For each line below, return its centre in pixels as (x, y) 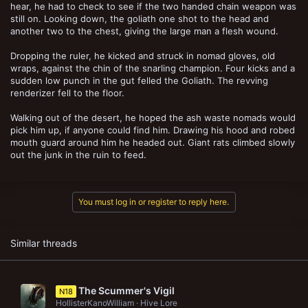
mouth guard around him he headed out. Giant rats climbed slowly (153, 142)
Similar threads (44, 243)
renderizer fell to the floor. (67, 92)
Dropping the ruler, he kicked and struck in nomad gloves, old (143, 55)
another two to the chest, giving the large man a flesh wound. (144, 31)
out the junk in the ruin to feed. (78, 154)
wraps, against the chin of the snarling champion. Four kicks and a (153, 68)
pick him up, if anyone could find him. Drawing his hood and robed (153, 130)
